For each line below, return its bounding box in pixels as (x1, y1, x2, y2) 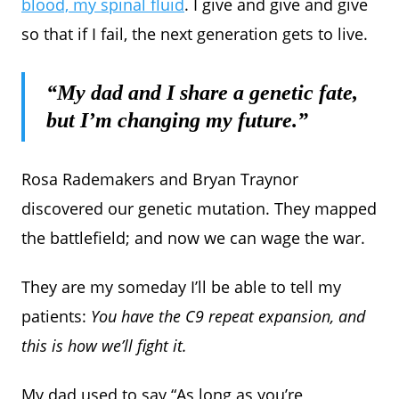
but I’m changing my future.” (46, 108, 308, 132)
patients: (21, 305, 91, 327)
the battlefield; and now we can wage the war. (21, 226, 365, 248)
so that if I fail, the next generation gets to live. (21, 22, 368, 45)
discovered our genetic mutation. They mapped (21, 197, 377, 219)
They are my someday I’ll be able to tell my (21, 275, 341, 297)
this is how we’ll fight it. (21, 334, 187, 356)
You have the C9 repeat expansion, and (91, 305, 365, 327)
